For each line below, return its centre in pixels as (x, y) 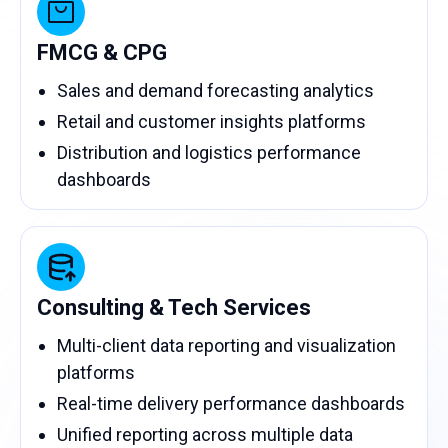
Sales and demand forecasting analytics (215, 90)
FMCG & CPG (102, 52)
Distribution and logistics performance (209, 152)
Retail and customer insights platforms (211, 121)
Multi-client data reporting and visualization (226, 345)
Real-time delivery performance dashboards (231, 403)
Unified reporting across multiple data (205, 434)
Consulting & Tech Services (174, 307)
